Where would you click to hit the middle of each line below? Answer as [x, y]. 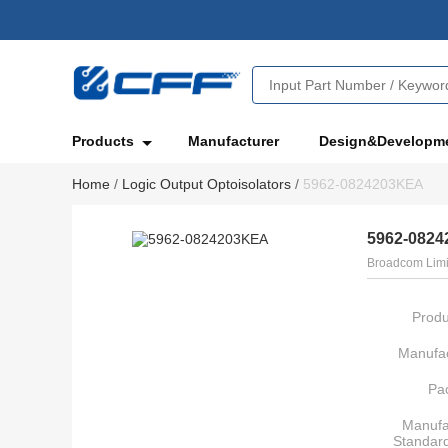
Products [105, 141]
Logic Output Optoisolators [208, 184]
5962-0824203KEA [363, 184]
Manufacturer [233, 141]
